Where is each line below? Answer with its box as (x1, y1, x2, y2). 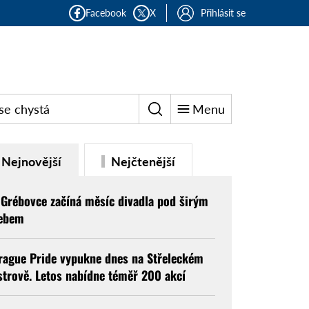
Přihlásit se (201, 7, 246, 19)
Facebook (86, 7, 126, 19)
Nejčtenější (108, 154, 175, 169)
